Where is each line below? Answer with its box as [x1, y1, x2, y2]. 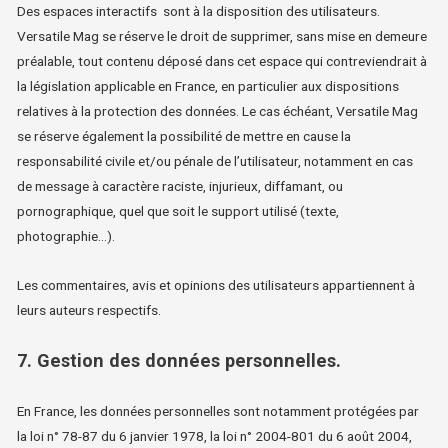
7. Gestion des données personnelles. [17, 349, 342, 371]
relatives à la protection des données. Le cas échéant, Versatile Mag [17, 102, 419, 119]
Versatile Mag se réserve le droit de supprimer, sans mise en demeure [17, 27, 428, 44]
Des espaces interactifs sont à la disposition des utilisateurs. [17, 2, 381, 19]
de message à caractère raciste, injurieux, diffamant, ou [17, 177, 344, 194]
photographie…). [17, 227, 116, 244]
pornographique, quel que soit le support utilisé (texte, [17, 202, 340, 219]
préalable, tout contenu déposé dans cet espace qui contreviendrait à [17, 52, 428, 69]
